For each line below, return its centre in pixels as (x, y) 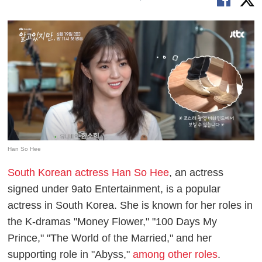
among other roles (175, 254)
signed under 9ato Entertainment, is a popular (114, 189)
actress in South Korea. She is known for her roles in (130, 205)
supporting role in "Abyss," (70, 254)
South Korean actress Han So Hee (89, 172)
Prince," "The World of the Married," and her (110, 238)
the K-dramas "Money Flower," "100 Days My (113, 221)
